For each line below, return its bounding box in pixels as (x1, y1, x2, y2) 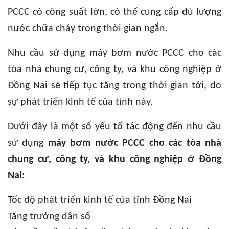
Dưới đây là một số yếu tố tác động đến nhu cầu (8, 122, 221, 132)
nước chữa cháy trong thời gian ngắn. (8, 24, 168, 34)
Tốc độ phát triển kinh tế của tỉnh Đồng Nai (8, 195, 192, 206)
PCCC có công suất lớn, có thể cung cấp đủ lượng (8, 7, 221, 18)
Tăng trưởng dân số (8, 212, 90, 222)
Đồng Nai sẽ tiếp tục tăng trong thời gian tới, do (8, 81, 221, 91)
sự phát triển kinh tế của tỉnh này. (8, 97, 153, 108)
